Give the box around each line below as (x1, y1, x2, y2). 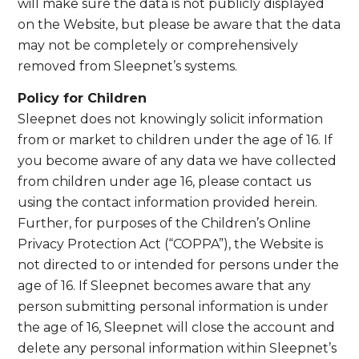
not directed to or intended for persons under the (18, 256, 340, 272)
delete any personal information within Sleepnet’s (18, 340, 337, 356)
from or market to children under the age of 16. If (18, 131, 333, 147)
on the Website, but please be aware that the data (18, 17, 341, 33)
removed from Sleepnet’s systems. (18, 58, 238, 75)
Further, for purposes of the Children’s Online (18, 215, 312, 231)
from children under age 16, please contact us (18, 173, 312, 189)
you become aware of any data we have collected (18, 152, 337, 168)
